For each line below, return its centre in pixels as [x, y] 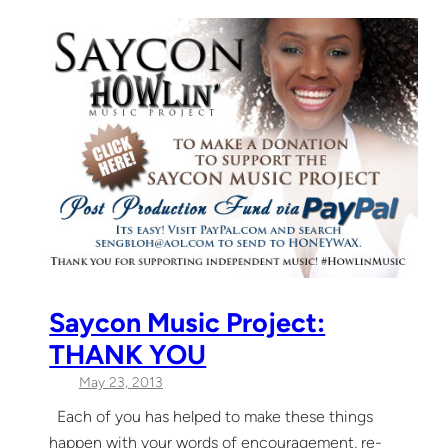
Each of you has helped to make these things [211, 417]
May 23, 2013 [120, 383]
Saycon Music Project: [187, 323]
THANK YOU [128, 355]
